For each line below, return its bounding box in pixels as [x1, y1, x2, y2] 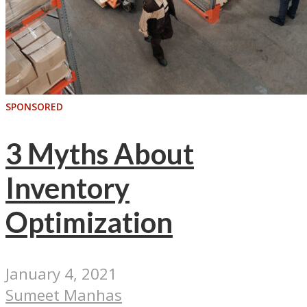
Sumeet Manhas [5, 284, 122, 306]
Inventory [5, 171, 130, 206]
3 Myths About [5, 136, 194, 171]
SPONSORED [5, 99, 63, 113]
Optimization [5, 205, 173, 240]
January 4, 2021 [5, 262, 117, 284]
